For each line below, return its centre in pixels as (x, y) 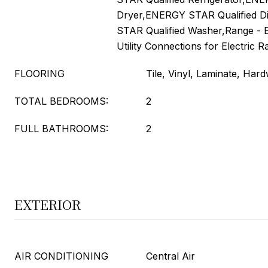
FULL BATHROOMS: (61, 129)
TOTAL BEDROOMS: (61, 101)
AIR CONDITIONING (61, 256)
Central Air (170, 256)
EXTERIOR (48, 204)
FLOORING (39, 74)
